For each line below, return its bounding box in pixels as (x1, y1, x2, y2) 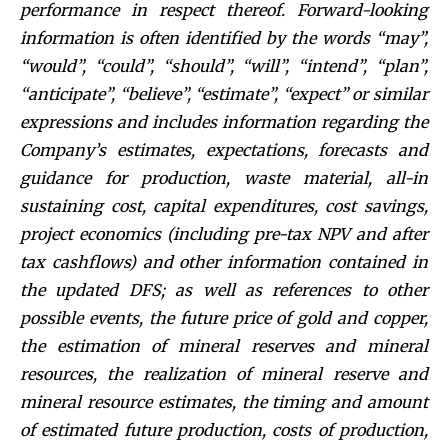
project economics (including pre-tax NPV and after (20, 223, 428, 244)
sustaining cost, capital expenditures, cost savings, (20, 195, 428, 216)
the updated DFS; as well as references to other (20, 279, 428, 300)
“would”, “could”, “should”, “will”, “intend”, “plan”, (20, 55, 428, 76)
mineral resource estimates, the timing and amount (20, 391, 428, 412)
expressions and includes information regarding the (20, 111, 428, 132)
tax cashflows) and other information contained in (20, 251, 428, 272)
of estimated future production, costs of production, (20, 419, 428, 440)
